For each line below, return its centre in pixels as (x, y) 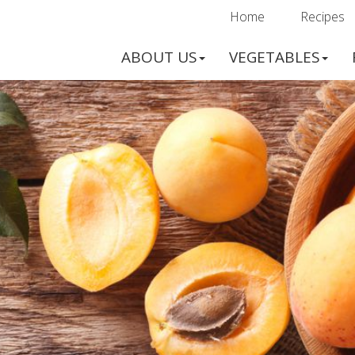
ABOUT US (159, 57)
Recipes (323, 17)
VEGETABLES (275, 57)
